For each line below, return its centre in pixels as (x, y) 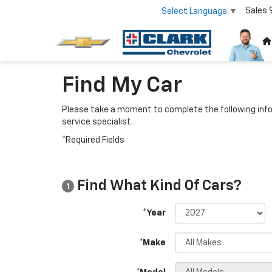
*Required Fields (93, 140)
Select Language (194, 11)
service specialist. (97, 122)
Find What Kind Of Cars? (158, 186)
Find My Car (122, 86)
